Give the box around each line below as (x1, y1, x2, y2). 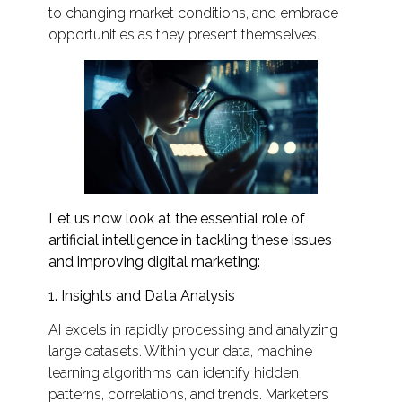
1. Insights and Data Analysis (48, 286, 235, 304)
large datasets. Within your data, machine (48, 343, 312, 361)
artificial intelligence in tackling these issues (48, 231, 332, 249)
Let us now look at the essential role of (48, 209, 305, 227)
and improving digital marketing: (48, 252, 260, 270)
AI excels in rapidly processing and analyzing (48, 321, 338, 339)
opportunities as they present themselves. (48, 25, 319, 43)
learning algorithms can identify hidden (48, 364, 299, 382)
